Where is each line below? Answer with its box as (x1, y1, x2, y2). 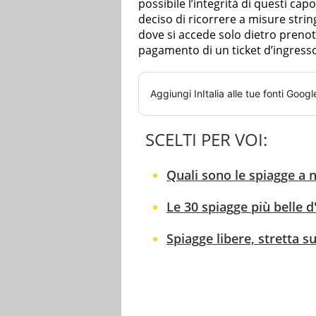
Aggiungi (150, 87, 194, 100)
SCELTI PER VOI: (145, 128, 267, 152)
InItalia (194, 87, 224, 100)
